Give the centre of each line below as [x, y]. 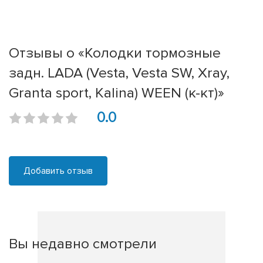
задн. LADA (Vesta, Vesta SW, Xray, [119, 73]
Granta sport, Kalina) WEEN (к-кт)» [117, 93]
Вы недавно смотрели [83, 244]
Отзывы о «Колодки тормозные [115, 53]
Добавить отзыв [58, 171]
